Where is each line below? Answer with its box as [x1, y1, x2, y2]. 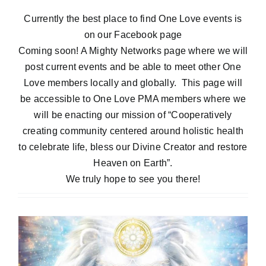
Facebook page [114, 30, 182, 40]
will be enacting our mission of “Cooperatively [34, 110, 232, 121]
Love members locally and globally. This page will [24, 78, 242, 88]
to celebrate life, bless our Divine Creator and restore [18, 142, 248, 153]
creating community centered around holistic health [23, 126, 243, 137]
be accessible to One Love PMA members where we [20, 94, 246, 104]
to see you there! [125, 174, 201, 185]
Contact [16, 50, 54, 62]
